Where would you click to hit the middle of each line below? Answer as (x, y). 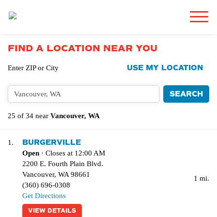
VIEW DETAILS (52, 211)
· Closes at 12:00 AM (72, 153)
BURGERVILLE (52, 142)
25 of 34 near (29, 116)
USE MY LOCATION (165, 68)
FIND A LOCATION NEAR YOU (83, 48)
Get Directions (44, 196)
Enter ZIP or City (33, 68)
